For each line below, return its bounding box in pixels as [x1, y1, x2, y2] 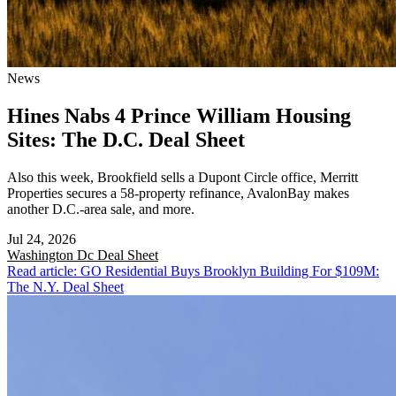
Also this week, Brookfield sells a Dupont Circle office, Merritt [7, 169, 358, 185]
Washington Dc [7, 247, 97, 263]
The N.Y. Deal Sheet [7, 278, 124, 294]
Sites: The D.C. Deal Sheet [7, 127, 245, 151]
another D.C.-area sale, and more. [7, 201, 194, 217]
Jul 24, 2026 [7, 231, 76, 247]
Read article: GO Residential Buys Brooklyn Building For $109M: [7, 263, 379, 278]
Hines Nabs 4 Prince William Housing [7, 103, 351, 127]
